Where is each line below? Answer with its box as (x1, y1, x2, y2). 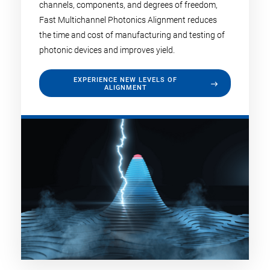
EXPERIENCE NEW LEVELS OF (74, 76, 177, 84)
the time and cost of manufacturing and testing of (39, 30, 225, 40)
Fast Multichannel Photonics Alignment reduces (39, 15, 217, 25)
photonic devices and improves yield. (39, 45, 175, 55)
